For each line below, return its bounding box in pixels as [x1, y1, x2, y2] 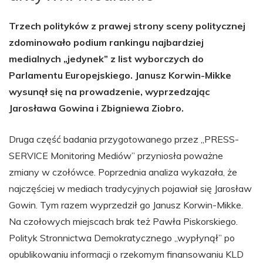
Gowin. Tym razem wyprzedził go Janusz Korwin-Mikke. [9, 199, 243, 211]
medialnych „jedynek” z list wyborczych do [9, 53, 204, 65]
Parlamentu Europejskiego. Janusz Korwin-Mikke [9, 69, 231, 81]
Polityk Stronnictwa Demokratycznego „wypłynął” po [9, 232, 235, 244]
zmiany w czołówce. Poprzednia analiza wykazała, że [9, 166, 237, 178]
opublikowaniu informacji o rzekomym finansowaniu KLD [9, 248, 244, 260]
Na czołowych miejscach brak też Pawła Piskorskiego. [9, 215, 238, 227]
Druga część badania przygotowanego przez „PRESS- [9, 133, 239, 145]
